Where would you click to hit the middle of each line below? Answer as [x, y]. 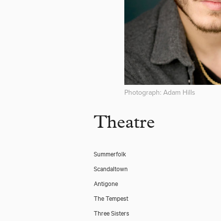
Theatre [124, 124]
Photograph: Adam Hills [160, 92]
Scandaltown [111, 168]
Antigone [106, 183]
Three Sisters [111, 213]
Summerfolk [110, 153]
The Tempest [111, 198]
